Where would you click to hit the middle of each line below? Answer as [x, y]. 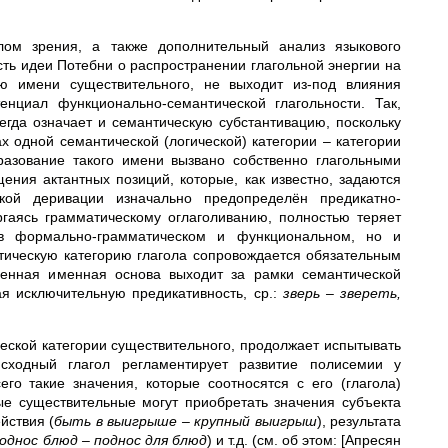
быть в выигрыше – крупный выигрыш [185, 421]
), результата [358, 421]
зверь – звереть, [342, 293]
